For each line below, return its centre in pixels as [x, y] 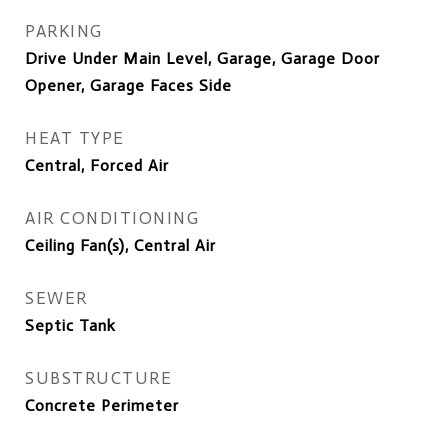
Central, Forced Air [97, 165]
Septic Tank [70, 325]
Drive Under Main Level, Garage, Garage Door [202, 58]
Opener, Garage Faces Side [128, 85]
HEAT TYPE [75, 138]
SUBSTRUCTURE [98, 378]
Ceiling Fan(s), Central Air [120, 245]
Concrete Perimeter [102, 405]
